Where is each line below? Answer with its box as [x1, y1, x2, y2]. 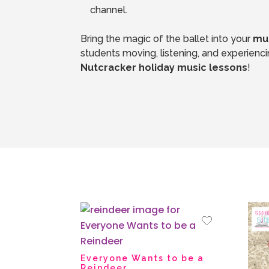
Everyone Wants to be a [80, 253, 205, 263]
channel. [90, 4, 128, 16]
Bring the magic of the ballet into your [80, 33, 253, 45]
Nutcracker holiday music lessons [80, 62, 248, 74]
